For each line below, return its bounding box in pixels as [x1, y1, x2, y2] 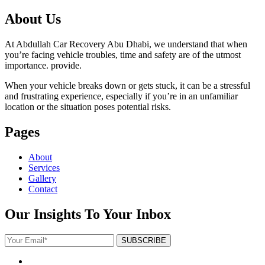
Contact [28, 184, 57, 195]
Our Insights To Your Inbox [5, 206, 171, 222]
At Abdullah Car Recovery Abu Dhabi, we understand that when [5, 39, 247, 50]
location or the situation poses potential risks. [5, 102, 171, 112]
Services [28, 163, 60, 173]
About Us [5, 11, 61, 27]
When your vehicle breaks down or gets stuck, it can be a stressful [5, 80, 250, 91]
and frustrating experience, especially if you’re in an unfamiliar [5, 91, 238, 102]
